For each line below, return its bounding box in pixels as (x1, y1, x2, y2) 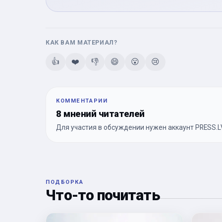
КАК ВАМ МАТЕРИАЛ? (46, 38, 117, 46)
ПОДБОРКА (46, 178, 84, 185)
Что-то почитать (46, 186, 160, 204)
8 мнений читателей (56, 108, 145, 119)
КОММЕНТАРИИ (56, 97, 108, 104)
